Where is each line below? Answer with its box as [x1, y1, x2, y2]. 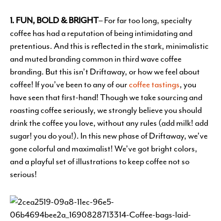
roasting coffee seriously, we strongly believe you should [10, 105, 202, 115]
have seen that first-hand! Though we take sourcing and [10, 92, 202, 103]
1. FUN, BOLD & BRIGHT [10, 15, 99, 26]
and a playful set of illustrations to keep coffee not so [10, 156, 189, 167]
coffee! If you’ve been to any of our [10, 79, 129, 90]
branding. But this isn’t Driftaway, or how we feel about [10, 66, 200, 77]
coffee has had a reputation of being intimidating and [10, 28, 192, 38]
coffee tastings [129, 79, 180, 90]
